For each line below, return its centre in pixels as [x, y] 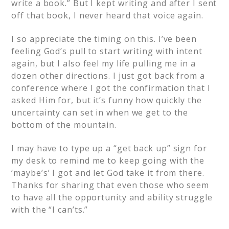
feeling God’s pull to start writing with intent [107, 51]
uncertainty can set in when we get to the [100, 113]
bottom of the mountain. [64, 125]
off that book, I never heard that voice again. [107, 16]
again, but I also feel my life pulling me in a [104, 64]
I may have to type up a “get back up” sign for [109, 148]
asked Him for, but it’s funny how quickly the [107, 100]
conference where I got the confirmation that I [111, 88]
